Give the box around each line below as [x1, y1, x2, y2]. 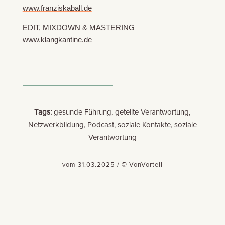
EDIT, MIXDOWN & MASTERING [22, 23, 135, 32]
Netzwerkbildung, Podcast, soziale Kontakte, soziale [28, 120, 197, 130]
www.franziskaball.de [22, 4, 92, 13]
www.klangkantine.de [22, 35, 92, 44]
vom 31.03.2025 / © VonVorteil [62, 161, 163, 169]
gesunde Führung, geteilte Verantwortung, [52, 107, 191, 117]
